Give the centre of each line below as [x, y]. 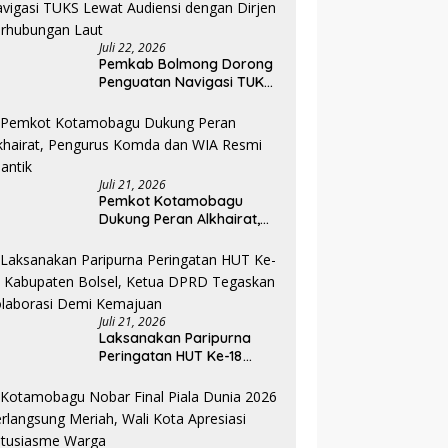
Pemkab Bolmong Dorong [186, 64]
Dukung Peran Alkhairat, [180, 219]
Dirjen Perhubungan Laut [182, 118]
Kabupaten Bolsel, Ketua [181, 374]
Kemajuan [133, 428]
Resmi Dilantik [146, 255]
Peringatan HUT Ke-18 [171, 356]
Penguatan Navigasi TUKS [186, 82]
